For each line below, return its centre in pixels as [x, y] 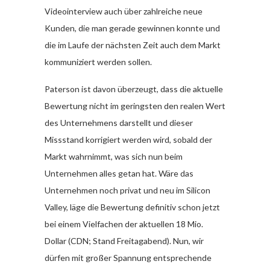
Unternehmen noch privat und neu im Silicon [127, 190]
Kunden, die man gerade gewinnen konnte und [132, 28]
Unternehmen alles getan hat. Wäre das [119, 173]
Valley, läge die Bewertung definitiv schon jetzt [132, 207]
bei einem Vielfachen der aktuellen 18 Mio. [124, 224]
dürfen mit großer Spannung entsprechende [128, 258]
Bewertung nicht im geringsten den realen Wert [135, 106]
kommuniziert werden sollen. [98, 62]
